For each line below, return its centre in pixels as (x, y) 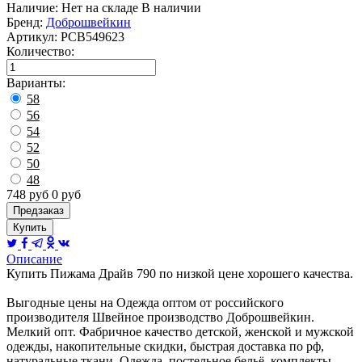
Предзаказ (38, 210)
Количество (39, 51)
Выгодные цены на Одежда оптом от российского (145, 302)
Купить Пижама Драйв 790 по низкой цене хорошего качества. (180, 273)
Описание (34, 259)
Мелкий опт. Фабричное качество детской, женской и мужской (180, 331)
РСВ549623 (93, 36)
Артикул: (32, 36)
